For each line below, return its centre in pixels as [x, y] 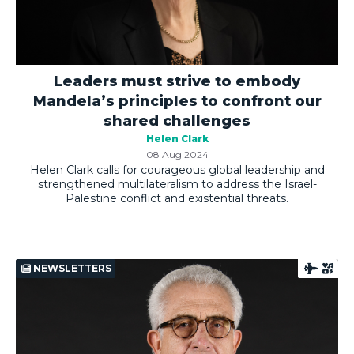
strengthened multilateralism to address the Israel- [177, 185]
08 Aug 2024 [177, 155]
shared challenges [177, 121]
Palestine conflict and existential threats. [177, 199]
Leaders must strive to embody [177, 82]
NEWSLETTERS [71, 269]
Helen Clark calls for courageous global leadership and [177, 170]
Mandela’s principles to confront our [177, 102]
